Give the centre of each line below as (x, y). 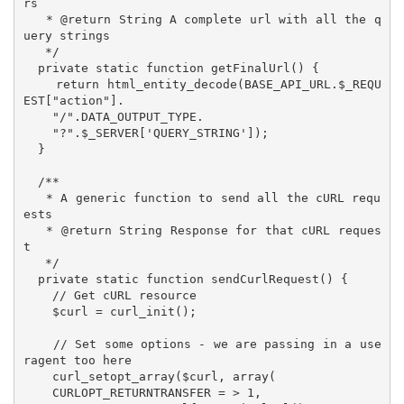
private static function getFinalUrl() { (30, 68)
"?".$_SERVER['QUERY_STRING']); (37, 133)
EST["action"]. (73, 100)
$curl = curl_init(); (37, 311)
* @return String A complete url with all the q (34, 19)
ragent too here (77, 360)
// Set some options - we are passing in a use (38, 344)
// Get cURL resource (37, 295)
